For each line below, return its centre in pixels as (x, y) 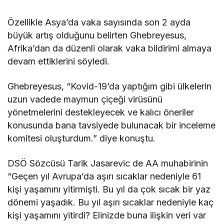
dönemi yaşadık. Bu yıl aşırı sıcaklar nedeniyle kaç (111, 202)
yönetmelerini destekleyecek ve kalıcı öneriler (101, 112)
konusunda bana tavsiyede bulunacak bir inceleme (112, 125)
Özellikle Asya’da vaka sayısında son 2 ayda (99, 22)
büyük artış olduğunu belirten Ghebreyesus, (97, 35)
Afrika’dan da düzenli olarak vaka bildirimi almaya (110, 48)
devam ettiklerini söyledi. (59, 61)
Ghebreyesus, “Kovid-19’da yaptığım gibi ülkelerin (110, 86)
